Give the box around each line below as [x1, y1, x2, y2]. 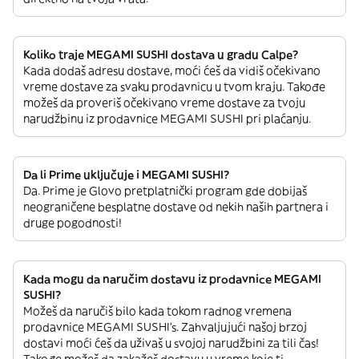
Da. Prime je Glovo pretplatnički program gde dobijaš [23, 184, 307, 198]
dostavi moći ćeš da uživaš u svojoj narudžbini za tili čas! [23, 336, 319, 350]
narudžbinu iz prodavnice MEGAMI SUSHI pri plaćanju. [23, 111, 311, 126]
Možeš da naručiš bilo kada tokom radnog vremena [23, 304, 292, 318]
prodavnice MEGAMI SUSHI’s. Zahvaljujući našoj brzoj [23, 320, 307, 334]
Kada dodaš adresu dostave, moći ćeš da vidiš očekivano [23, 63, 321, 78]
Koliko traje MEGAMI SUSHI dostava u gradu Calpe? [23, 47, 298, 62]
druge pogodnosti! [23, 216, 122, 230]
